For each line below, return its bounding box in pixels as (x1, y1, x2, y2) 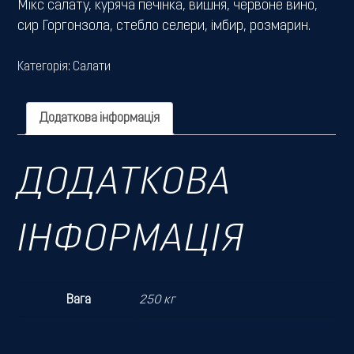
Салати (73, 61, 111, 74)
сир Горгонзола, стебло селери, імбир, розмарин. (17, 19, 311, 33)
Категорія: (17, 61, 73, 74)
